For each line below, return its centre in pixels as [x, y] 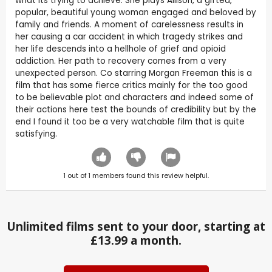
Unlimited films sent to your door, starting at [136, 226]
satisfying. [36, 134]
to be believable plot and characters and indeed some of [134, 97]
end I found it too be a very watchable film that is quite [130, 121]
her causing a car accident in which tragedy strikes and [129, 36]
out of [77, 175]
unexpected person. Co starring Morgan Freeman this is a [134, 73]
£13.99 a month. [136, 240]
